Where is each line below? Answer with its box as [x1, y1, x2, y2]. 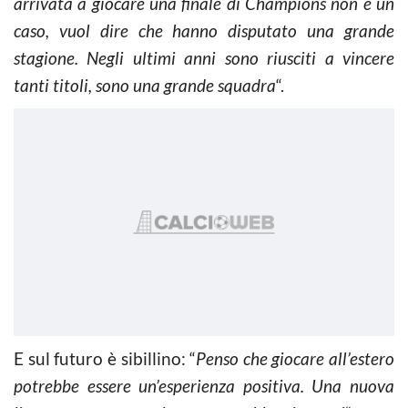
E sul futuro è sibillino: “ [14, 347, 197, 369]
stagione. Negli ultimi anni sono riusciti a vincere [14, 46, 394, 68]
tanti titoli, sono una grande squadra [14, 74, 276, 96]
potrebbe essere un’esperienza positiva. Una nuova [14, 374, 394, 396]
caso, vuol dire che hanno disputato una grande [14, 19, 394, 41]
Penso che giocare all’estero [196, 347, 394, 369]
